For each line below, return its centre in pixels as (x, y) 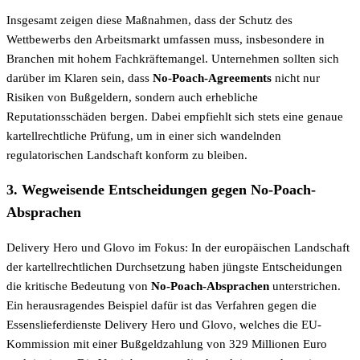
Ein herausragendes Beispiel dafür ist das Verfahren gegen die (162, 305)
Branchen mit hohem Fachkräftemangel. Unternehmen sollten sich (173, 58)
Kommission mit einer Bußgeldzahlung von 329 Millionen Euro (167, 344)
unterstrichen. (305, 286)
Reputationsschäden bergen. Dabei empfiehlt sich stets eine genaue (175, 116)
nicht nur (296, 78)
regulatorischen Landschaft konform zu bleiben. (127, 155)
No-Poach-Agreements (212, 78)
